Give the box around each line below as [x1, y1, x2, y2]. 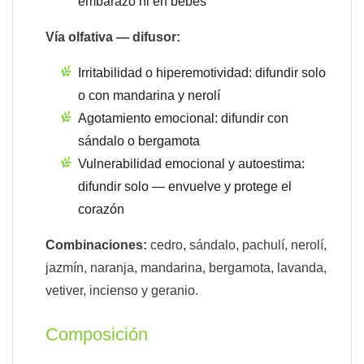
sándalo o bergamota [78, 134, 200, 149]
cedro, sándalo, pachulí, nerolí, [147, 238, 327, 253]
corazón [78, 202, 124, 217]
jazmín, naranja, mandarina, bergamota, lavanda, [45, 261, 327, 275]
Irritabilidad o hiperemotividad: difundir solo [78, 66, 326, 80]
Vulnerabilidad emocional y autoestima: [78, 157, 305, 171]
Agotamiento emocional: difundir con [78, 111, 288, 126]
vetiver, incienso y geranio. [45, 284, 198, 298]
